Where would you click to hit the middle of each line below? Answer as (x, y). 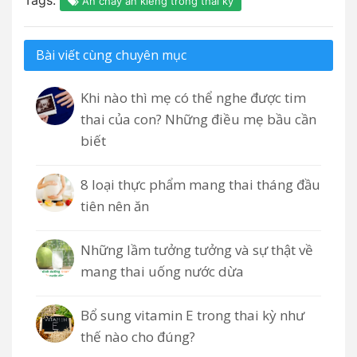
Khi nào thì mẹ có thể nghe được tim (193, 97)
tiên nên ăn (115, 206)
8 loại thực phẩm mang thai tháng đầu (200, 184)
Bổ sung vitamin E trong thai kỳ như (192, 315)
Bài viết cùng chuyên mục (111, 55)
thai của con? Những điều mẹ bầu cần (198, 119)
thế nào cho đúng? (138, 336)
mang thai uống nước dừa (162, 271)
